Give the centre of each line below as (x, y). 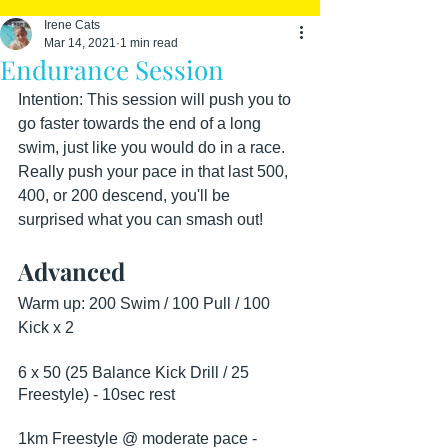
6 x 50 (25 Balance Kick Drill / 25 (135, 372)
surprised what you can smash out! (140, 219)
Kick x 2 (46, 327)
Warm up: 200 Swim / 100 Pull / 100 (146, 303)
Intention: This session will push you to (156, 99)
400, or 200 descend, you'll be (126, 195)
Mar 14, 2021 (80, 43)
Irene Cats (72, 25)
